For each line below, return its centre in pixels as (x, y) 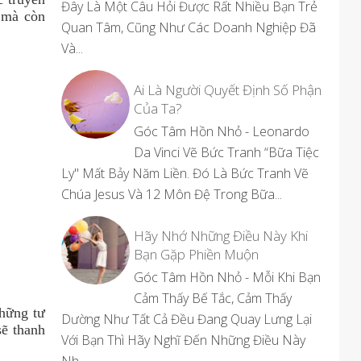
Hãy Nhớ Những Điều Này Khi (221, 236)
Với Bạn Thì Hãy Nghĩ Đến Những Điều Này (183, 340)
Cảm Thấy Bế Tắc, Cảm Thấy (213, 298)
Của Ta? (158, 108)
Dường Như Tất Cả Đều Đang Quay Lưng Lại (187, 319)
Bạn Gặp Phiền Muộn (196, 254)
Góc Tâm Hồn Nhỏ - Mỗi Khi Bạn (227, 277)
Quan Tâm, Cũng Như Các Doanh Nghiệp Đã (189, 27)
